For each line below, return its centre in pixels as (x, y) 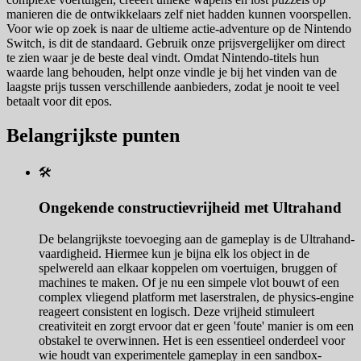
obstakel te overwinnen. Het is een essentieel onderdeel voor (192, 341)
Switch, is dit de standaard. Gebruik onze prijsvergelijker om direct (176, 43)
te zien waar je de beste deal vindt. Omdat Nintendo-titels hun (163, 57)
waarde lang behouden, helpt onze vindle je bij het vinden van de (172, 72)
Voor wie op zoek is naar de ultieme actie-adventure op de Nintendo (179, 28)
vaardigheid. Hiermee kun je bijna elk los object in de (174, 254)
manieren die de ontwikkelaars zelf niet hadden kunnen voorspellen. (179, 14)
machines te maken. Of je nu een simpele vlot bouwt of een (189, 283)
